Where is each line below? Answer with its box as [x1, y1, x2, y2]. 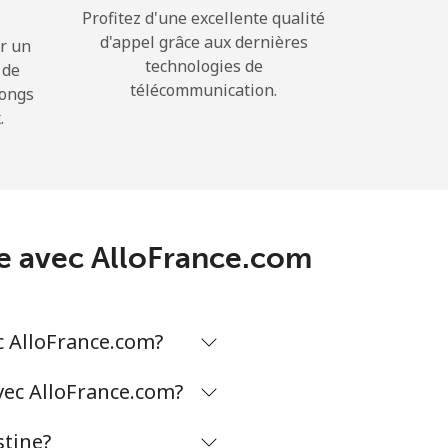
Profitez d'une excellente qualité [82, 7, 325, 29]
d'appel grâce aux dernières [99, 31, 308, 53]
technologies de [144, 55, 263, 77]
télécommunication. [130, 79, 277, 101]
